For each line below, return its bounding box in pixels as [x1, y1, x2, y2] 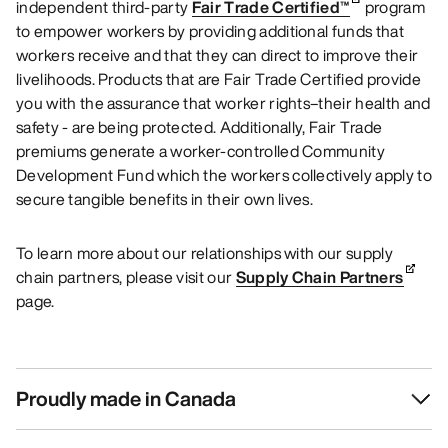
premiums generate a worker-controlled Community [16, 138, 386, 163]
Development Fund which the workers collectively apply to [16, 162, 432, 187]
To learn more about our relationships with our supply [16, 240, 393, 265]
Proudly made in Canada [16, 383, 236, 413]
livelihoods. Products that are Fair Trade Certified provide [16, 66, 421, 91]
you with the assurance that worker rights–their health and [16, 90, 431, 115]
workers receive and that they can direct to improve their [16, 42, 419, 67]
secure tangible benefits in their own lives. [16, 186, 314, 211]
